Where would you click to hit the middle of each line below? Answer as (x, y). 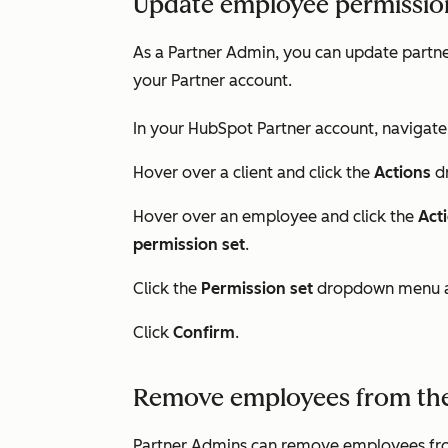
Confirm (204, 332)
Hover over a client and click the (253, 172)
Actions (404, 172)
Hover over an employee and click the (275, 216)
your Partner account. (214, 80)
